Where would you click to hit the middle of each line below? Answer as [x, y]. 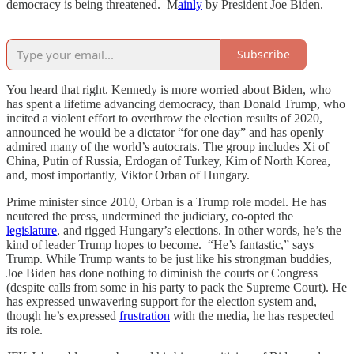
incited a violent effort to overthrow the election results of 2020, [164, 118]
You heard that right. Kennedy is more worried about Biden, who [169, 89]
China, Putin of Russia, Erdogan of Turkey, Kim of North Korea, [168, 160]
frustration [145, 315]
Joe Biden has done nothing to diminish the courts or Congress [162, 273]
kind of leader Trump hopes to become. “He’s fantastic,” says [160, 244]
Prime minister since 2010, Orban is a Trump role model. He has [166, 201]
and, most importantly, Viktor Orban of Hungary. [131, 175]
